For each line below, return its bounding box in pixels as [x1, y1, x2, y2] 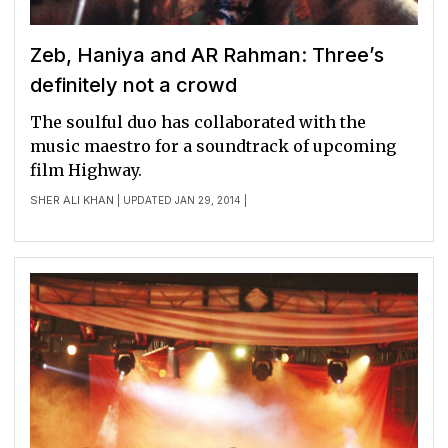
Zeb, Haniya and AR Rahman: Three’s [30, 43, 384, 68]
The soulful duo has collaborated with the [30, 112, 366, 133]
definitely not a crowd [30, 73, 237, 98]
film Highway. [30, 160, 142, 181]
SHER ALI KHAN [30, 193, 114, 208]
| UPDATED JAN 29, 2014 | [114, 194, 247, 207]
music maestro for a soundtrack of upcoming [30, 136, 396, 157]
